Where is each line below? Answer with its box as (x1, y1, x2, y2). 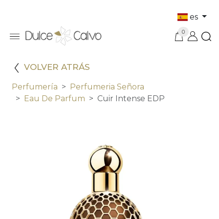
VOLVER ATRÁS (24, 62, 90, 72)
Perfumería (12, 82, 58, 92)
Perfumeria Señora (70, 82, 144, 92)
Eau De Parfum (24, 94, 85, 104)
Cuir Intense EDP (97, 94, 165, 104)
